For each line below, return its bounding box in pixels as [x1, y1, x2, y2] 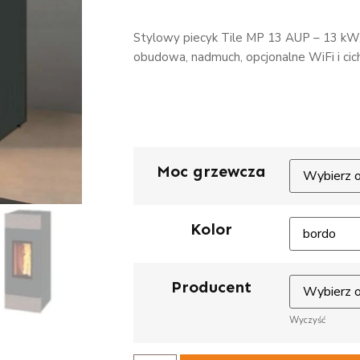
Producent [170, 276, 252, 297]
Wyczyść [288, 314, 325, 326]
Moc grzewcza [156, 161, 266, 181]
